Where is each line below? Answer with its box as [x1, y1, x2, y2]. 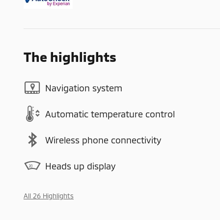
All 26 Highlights [24, 192, 74, 200]
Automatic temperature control [45, 108, 175, 119]
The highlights [24, 49, 116, 65]
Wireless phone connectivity [45, 134, 161, 145]
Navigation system [45, 82, 122, 93]
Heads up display [45, 160, 115, 171]
